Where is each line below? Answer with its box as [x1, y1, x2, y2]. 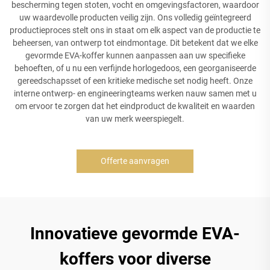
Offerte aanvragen [101, 155, 169, 166]
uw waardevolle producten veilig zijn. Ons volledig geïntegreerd [19, 12, 251, 22]
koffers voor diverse [59, 248, 211, 269]
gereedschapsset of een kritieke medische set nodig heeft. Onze [17, 75, 253, 86]
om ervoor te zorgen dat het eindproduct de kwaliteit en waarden [15, 101, 255, 111]
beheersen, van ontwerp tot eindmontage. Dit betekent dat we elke [12, 37, 258, 48]
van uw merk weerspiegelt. [86, 113, 184, 124]
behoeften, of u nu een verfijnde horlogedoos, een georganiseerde [14, 63, 256, 73]
